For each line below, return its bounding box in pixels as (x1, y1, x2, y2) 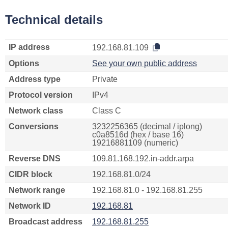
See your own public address (92, 59, 197, 68)
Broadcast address (9, 217, 82, 226)
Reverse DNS (9, 154, 61, 163)
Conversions (9, 122, 59, 131)
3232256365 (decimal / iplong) (92, 122, 202, 131)
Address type (9, 75, 61, 83)
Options (9, 59, 39, 68)
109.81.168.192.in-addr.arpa (92, 154, 194, 163)
